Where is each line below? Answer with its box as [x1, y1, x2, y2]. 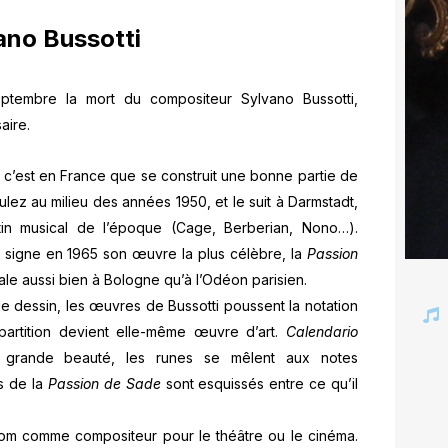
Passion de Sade [47, 374, 161, 392]
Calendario [285, 322, 358, 340]
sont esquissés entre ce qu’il [160, 374, 359, 392]
